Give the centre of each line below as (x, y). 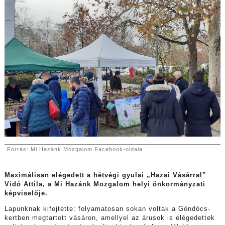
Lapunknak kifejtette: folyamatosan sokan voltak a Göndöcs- (107, 209)
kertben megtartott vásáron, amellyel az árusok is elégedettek (109, 218)
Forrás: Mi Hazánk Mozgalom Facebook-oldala (76, 149)
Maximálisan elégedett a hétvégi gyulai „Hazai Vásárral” (105, 176)
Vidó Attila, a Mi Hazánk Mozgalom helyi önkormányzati (105, 185)
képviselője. (26, 194)
